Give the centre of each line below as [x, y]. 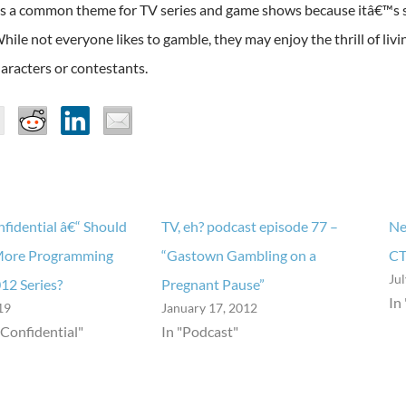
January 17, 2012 [209, 308]
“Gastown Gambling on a [238, 256]
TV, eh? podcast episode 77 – [249, 227]
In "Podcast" [199, 332]
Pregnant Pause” [213, 285]
